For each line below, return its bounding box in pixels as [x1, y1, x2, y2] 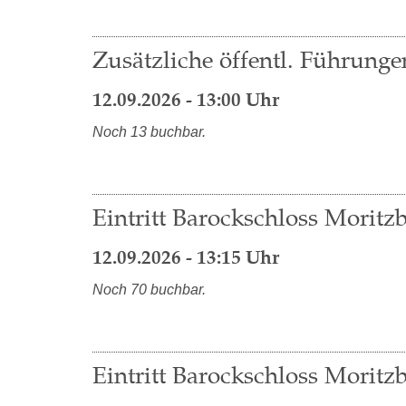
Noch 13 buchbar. [92, 124, 206, 140]
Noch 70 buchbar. [92, 282, 206, 297]
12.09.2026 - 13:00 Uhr [92, 88, 279, 111]
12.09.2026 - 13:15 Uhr [92, 246, 279, 269]
